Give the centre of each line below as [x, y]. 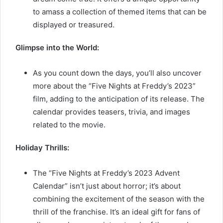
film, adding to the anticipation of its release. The [119, 99]
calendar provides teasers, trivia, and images [111, 111]
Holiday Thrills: [42, 147]
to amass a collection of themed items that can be [120, 11]
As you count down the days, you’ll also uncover [117, 73]
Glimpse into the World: [57, 47]
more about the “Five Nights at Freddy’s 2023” [114, 86]
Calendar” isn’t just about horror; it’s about [107, 186]
